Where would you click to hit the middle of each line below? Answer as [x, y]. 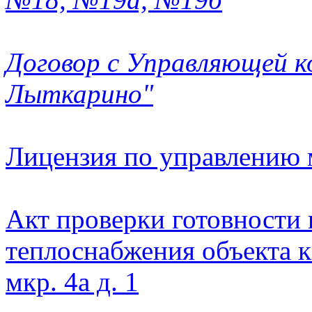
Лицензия [61, 157]
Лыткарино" [79, 94]
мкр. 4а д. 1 [72, 282]
